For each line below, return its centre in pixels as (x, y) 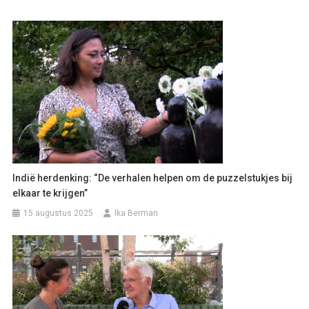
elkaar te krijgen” (50, 193)
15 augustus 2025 (59, 213)
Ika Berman (137, 213)
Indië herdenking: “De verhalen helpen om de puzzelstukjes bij (153, 178)
